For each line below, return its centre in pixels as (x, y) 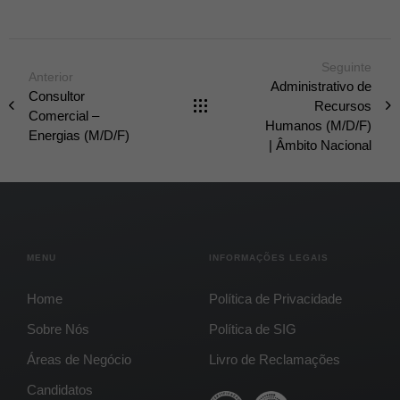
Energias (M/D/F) (79, 135)
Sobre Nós (58, 329)
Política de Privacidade (275, 298)
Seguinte (346, 67)
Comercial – (64, 115)
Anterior (51, 76)
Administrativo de (321, 86)
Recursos (343, 105)
